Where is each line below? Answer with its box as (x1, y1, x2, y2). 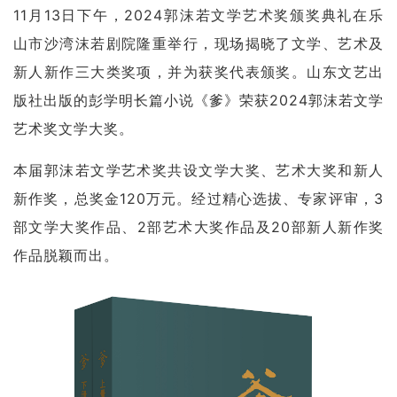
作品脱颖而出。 (13, 246, 119, 265)
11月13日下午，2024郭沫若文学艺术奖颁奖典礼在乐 (13, 6, 384, 25)
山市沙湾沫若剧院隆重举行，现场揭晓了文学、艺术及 (13, 35, 384, 53)
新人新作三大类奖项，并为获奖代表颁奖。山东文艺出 (13, 63, 384, 82)
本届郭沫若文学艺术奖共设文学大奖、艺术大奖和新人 (13, 161, 384, 180)
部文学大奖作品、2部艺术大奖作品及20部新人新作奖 (13, 218, 384, 237)
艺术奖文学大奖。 (13, 120, 134, 138)
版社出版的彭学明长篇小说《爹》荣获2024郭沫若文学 (13, 91, 384, 110)
